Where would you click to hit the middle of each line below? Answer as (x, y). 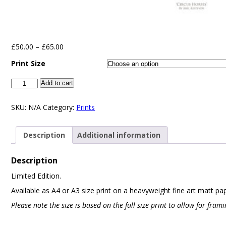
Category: (60, 107)
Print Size (29, 63)
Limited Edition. (36, 176)
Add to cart (57, 83)
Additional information (119, 135)
